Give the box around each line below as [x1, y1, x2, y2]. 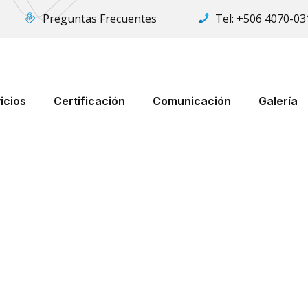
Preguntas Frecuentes [43, 11, 157, 26]
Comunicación [152, 93, 231, 108]
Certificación [53, 93, 125, 108]
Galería [258, 93, 298, 108]
